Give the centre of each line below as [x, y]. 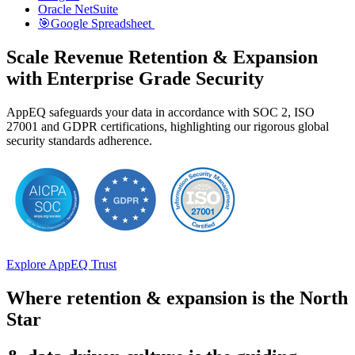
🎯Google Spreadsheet [96, 23]
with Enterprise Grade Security [135, 78]
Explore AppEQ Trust [61, 264]
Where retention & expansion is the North [177, 298]
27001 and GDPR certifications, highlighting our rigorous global [168, 126]
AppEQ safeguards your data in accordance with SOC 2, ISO [160, 112]
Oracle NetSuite [78, 9]
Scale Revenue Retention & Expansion [162, 57]
